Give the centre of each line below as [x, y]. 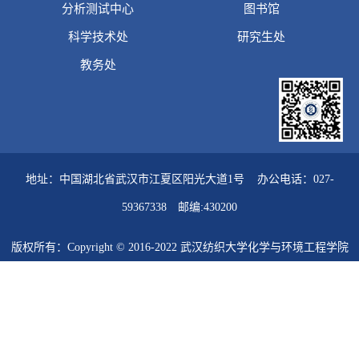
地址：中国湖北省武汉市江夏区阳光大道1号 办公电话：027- [179, 179]
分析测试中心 [98, 9]
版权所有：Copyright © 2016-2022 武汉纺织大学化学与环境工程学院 [179, 248]
